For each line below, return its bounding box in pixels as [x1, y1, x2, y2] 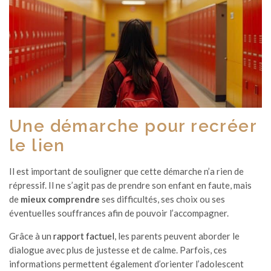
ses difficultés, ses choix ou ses [100, 193, 225, 204]
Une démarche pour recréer [9, 116, 256, 136]
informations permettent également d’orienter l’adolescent [9, 258, 244, 269]
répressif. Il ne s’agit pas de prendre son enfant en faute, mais [9, 179, 252, 191]
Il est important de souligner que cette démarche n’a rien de [9, 165, 244, 177]
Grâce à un [9, 230, 53, 241]
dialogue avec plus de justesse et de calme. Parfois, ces [9, 244, 227, 255]
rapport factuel [53, 230, 114, 241]
